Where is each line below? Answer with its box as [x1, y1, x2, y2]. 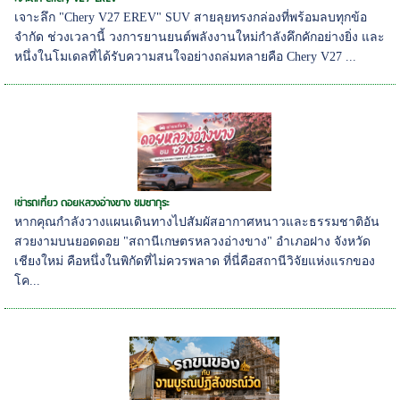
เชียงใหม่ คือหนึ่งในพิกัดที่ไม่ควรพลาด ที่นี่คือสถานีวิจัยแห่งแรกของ [14, 254, 376, 268]
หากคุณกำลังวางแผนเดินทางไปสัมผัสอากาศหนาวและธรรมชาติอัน [14, 214, 380, 229]
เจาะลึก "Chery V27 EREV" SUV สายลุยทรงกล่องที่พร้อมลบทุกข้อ [14, 10, 368, 24]
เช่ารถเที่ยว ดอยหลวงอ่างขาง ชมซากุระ [14, 194, 171, 212]
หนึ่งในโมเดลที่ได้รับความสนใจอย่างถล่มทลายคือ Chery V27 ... [14, 49, 357, 63]
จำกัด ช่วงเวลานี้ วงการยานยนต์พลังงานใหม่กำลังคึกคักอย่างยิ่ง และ [14, 29, 386, 44]
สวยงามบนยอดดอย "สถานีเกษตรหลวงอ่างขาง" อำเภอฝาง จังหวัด [14, 234, 371, 248]
